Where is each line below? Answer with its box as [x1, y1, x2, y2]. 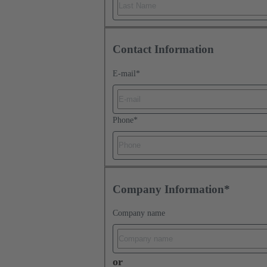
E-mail [113, 69, 136, 78]
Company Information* [113, 182, 230, 195]
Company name [113, 209, 165, 218]
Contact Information [113, 43, 214, 56]
